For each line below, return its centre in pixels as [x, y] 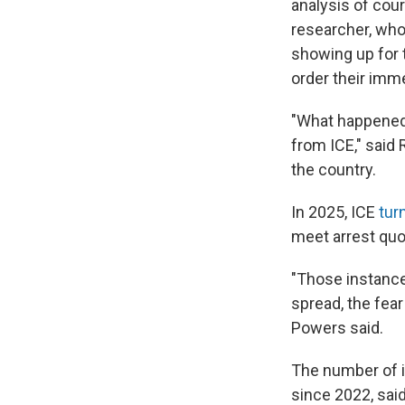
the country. [334, 169]
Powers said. [337, 327]
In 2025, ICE [335, 212]
